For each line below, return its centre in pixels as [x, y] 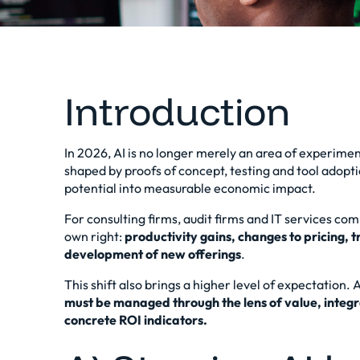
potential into [104, 188]
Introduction [177, 111]
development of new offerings [153, 254]
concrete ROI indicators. [136, 320]
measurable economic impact [228, 188]
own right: [94, 236]
